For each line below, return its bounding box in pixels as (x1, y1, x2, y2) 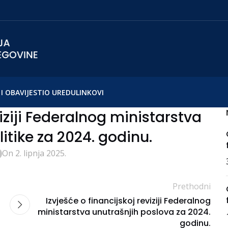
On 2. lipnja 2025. (2, 148, 66, 159)
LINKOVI (76, 87, 104, 97)
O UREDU (44, 87, 76, 97)
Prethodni (173, 181, 211, 192)
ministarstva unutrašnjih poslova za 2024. (38, 206, 211, 218)
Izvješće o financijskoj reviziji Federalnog (46, 195, 211, 207)
